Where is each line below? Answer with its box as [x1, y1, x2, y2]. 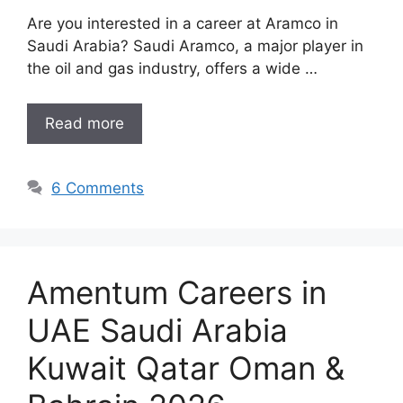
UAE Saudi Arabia [27, 310, 288, 349]
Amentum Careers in [27, 273, 327, 311]
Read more [45, 113, 124, 132]
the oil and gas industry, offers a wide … [27, 59, 318, 78]
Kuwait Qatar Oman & [27, 348, 345, 387]
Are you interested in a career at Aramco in [27, 14, 338, 33]
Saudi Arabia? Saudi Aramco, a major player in [27, 37, 363, 56]
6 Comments [51, 178, 145, 197]
